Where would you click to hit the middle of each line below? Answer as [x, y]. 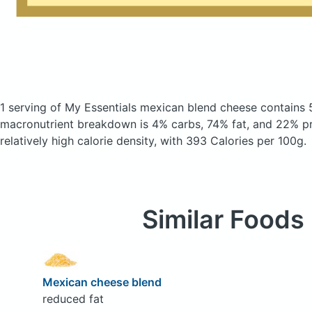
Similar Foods [223, 219]
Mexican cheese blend [102, 282]
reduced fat [73, 298]
